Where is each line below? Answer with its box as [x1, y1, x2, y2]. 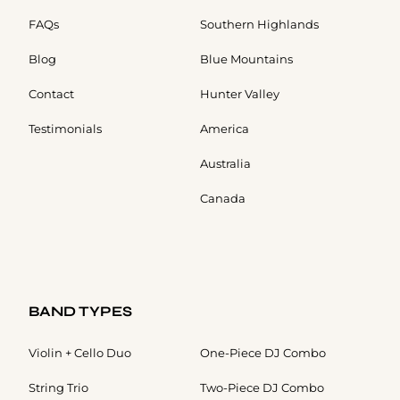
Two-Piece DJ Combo [200, 380, 324, 396]
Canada [200, 191, 246, 206]
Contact [29, 87, 74, 102]
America [200, 121, 249, 137]
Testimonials [29, 121, 102, 137]
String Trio [29, 380, 88, 396]
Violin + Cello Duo [29, 346, 131, 361]
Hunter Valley [200, 87, 279, 102]
